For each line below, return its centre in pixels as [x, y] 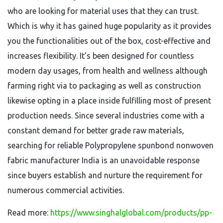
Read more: [29, 213]
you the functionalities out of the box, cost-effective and [109, 41]
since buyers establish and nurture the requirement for [105, 175]
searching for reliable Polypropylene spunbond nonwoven [111, 145]
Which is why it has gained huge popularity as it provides [110, 26]
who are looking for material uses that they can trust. [103, 11]
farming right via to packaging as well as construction [104, 86]
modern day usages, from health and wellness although [108, 71]
